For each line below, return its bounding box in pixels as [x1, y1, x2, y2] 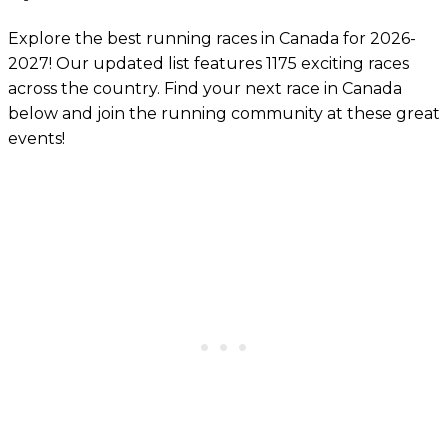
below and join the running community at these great [8, 104, 440, 124]
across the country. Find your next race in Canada [8, 79, 402, 99]
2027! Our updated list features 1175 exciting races [8, 54, 409, 74]
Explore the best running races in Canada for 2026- [8, 29, 416, 49]
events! [8, 129, 65, 149]
